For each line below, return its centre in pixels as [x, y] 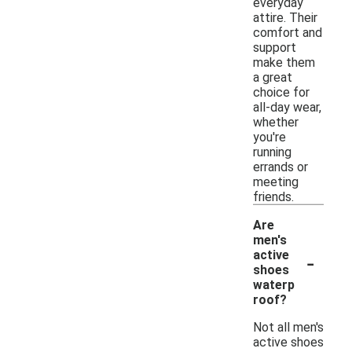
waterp [274, 284]
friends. [273, 196]
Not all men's [288, 327]
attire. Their [285, 17]
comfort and [288, 32]
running [272, 152]
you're [269, 137]
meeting [276, 181]
